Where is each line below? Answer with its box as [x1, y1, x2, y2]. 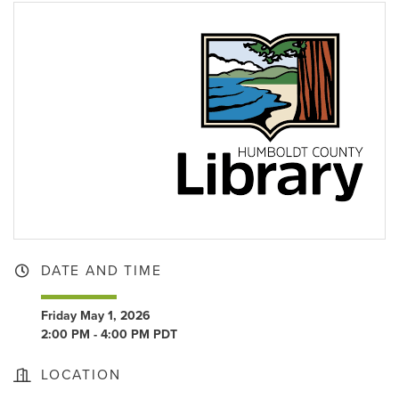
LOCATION [41, 367, 121, 384]
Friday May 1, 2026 [41, 308, 151, 324]
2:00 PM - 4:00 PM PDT [41, 327, 177, 343]
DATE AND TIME [41, 263, 162, 280]
